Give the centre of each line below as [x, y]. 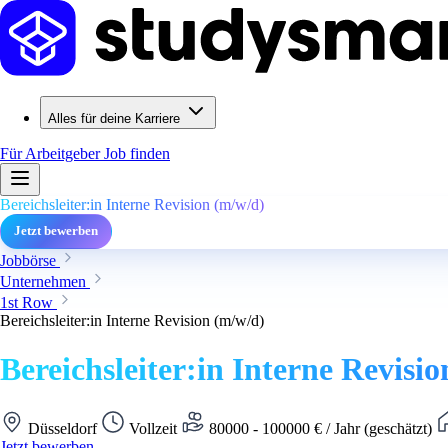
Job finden [137, 153]
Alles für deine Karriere [114, 118]
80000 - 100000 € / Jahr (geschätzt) [320, 428]
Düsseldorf [62, 428]
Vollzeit [153, 428]
